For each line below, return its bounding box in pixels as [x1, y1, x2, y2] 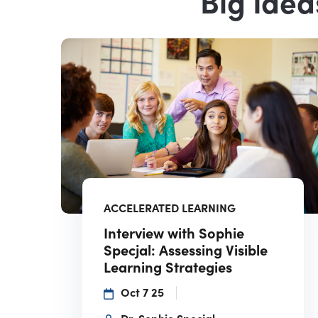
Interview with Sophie [104, 226, 245, 243]
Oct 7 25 [121, 287, 165, 300]
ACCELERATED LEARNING [104, 202, 236, 216]
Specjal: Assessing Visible [104, 243, 268, 260]
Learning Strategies [104, 260, 233, 277]
